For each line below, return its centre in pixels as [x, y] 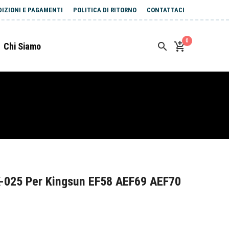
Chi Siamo [22, 46]
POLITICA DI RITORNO [105, 10]
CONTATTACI [166, 10]
